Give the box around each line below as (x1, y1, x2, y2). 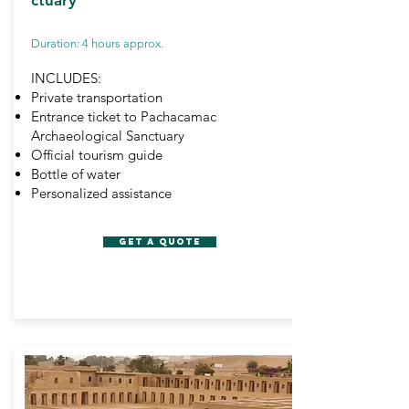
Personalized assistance (31, 184, 172, 202)
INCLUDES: (31, 69, 101, 87)
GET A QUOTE (119, 236, 201, 247)
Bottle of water (31, 165, 121, 183)
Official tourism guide (31, 146, 163, 163)
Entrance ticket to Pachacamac (31, 108, 216, 125)
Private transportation (31, 89, 163, 106)
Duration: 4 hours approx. (31, 37, 163, 50)
